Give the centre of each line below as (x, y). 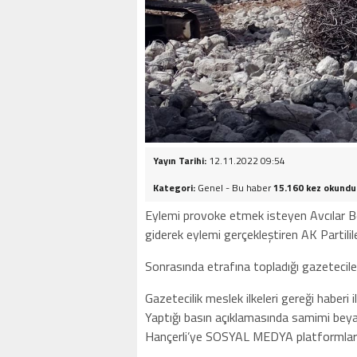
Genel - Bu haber (235, 187)
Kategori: (175, 187)
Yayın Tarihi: (180, 160)
